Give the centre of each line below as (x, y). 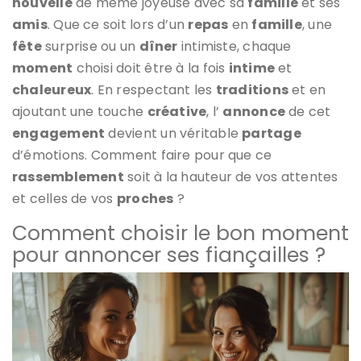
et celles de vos (64, 198)
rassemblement (68, 176)
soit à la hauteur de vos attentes (231, 176)
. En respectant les (154, 89)
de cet (308, 111)
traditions (252, 89)
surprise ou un (90, 46)
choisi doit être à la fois (151, 68)
